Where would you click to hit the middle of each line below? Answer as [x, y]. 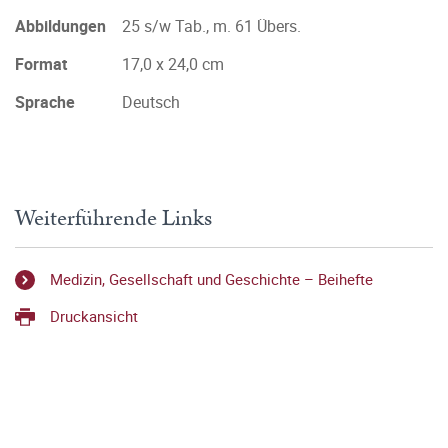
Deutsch [151, 102]
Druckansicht [94, 315]
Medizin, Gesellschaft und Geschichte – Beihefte [211, 279]
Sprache [45, 102]
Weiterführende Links [113, 218]
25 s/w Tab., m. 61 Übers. [211, 26]
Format [41, 64]
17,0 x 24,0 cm [173, 64]
